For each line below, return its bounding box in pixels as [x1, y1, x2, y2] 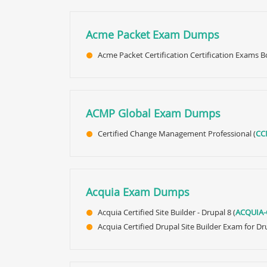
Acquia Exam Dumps [86, 185, 190, 199]
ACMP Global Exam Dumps [86, 106, 221, 120]
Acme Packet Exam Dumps [86, 27, 219, 42]
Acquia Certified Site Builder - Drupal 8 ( [98, 207, 235, 218]
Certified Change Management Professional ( [98, 128, 256, 139]
